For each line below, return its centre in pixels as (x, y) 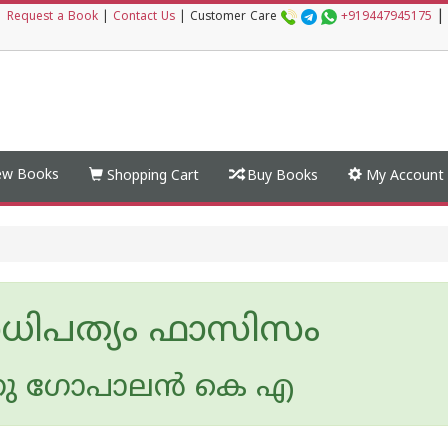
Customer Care (235, 17)
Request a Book (52, 17)
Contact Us (144, 17)
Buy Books (280, 176)
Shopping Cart (151, 176)
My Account (403, 176)
